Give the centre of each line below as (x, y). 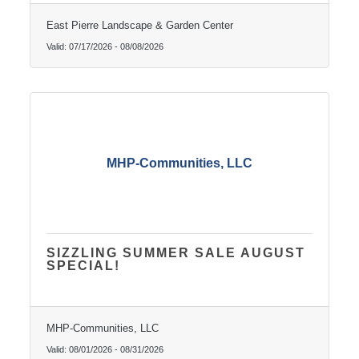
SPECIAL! (83, 266)
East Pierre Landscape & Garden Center (139, 26)
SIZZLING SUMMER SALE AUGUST (175, 253)
